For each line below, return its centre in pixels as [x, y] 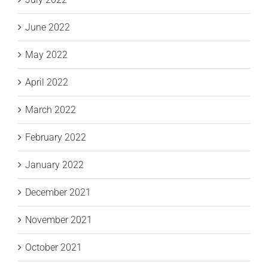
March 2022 [51, 110]
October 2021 [54, 248]
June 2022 [48, 28]
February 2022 [56, 138]
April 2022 [47, 83]
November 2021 [59, 220]
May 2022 [46, 55]
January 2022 [54, 165]
